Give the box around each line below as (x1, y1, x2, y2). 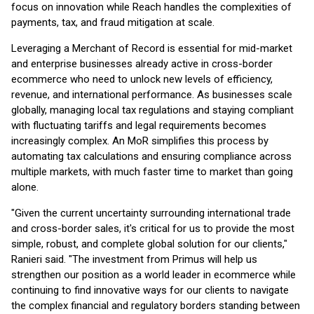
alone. (11, 181, 39, 193)
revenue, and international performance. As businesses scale (11, 88, 292, 101)
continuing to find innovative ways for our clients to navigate (11, 284, 289, 296)
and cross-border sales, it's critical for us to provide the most (11, 222, 294, 235)
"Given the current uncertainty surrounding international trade (11, 207, 291, 219)
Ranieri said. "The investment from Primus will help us (11, 253, 257, 266)
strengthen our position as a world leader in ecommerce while (11, 268, 296, 281)
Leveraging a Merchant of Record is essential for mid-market (11, 42, 292, 55)
